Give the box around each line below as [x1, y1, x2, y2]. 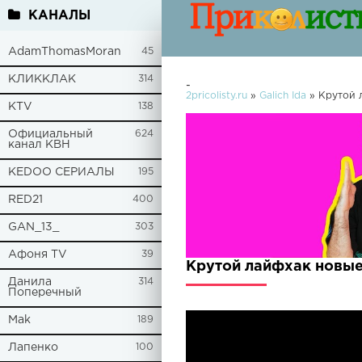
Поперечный [8, 288, 82, 297]
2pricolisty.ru [186, 91, 247, 100]
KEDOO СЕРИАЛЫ [8, 167, 115, 177]
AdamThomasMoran [8, 47, 121, 57]
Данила [8, 277, 52, 287]
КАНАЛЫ [28, 10, 90, 22]
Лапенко [8, 343, 58, 352]
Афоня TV [8, 250, 67, 259]
